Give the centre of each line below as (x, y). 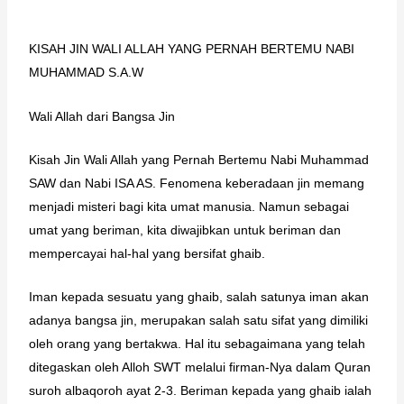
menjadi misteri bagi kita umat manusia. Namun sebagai (188, 206)
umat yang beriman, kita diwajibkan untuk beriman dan (184, 230)
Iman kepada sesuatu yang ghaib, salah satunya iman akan (198, 297)
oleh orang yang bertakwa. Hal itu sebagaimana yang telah (197, 344)
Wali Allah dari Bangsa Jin (101, 116)
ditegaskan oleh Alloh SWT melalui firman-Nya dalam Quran (199, 367)
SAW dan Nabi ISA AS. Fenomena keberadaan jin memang (196, 183)
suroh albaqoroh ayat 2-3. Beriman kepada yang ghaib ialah (200, 391)
